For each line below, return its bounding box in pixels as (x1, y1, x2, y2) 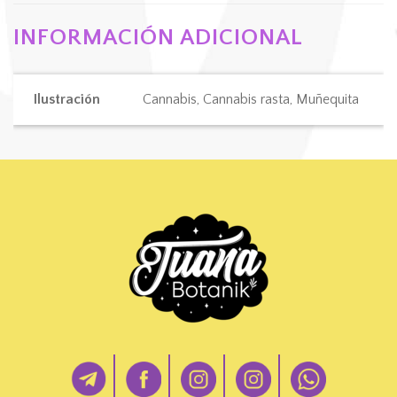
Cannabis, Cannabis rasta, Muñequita (142, 91, 359, 108)
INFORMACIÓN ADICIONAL (13, 25, 303, 51)
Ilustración (33, 91, 100, 108)
